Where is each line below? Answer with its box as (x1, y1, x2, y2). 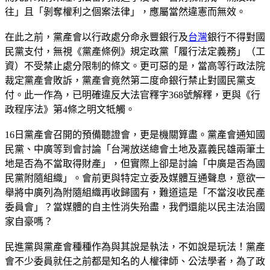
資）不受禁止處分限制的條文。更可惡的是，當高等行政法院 (5, 60, 265, 71)
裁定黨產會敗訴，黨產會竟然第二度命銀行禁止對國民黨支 (5, 75, 256, 86)
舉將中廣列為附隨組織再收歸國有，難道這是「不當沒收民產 (5, 187, 265, 198)
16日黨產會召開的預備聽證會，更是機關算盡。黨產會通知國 (5, 129, 265, 140)
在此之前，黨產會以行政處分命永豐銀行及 (5, 31, 188, 42)
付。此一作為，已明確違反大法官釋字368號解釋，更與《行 (5, 89, 260, 100)
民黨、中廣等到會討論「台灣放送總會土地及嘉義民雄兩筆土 (5, 143, 265, 154)
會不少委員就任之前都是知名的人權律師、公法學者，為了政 (5, 256, 265, 266)
